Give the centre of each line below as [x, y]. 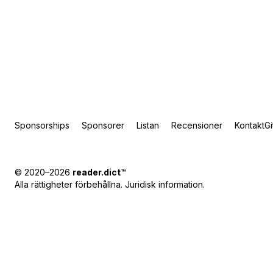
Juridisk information [164, 184]
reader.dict [97, 172]
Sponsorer [103, 125]
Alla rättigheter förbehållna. [70, 184]
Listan [148, 125]
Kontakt [250, 125]
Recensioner [197, 125]
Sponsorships [42, 125]
